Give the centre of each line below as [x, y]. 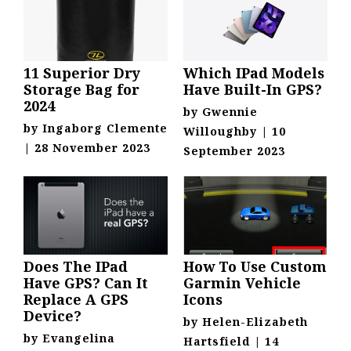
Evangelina [79, 338]
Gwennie [230, 112]
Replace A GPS [76, 300]
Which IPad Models [254, 73]
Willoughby [220, 132]
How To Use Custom [255, 267]
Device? [52, 316]
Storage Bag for [81, 90]
